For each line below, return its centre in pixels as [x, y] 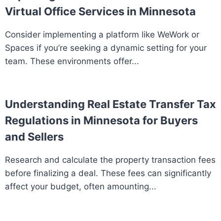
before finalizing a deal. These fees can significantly [108, 173]
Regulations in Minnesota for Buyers [101, 121]
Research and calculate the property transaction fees [110, 160]
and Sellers [34, 137]
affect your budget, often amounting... [81, 187]
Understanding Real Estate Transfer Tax [110, 104]
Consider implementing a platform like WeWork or [102, 35]
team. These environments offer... [72, 61]
